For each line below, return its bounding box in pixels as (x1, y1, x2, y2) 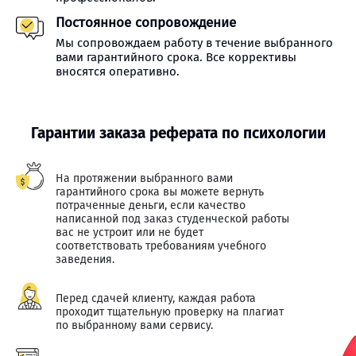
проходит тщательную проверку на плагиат (56, 305, 284, 319)
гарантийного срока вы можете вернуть (56, 185, 264, 199)
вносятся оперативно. (56, 64, 180, 79)
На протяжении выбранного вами (56, 172, 233, 185)
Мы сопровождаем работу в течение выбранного (56, 36, 333, 50)
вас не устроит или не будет (56, 226, 203, 239)
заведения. (56, 253, 114, 266)
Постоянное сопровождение (56, 14, 236, 31)
